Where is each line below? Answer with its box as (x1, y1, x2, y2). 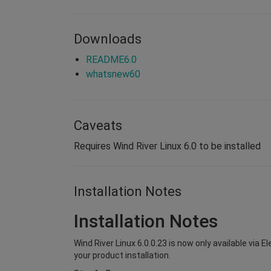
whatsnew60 (86, 68, 140, 80)
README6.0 (86, 53, 137, 65)
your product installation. (74, 250, 171, 260)
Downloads (74, 31, 142, 47)
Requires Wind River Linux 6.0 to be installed (74, 140, 261, 152)
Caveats (74, 117, 122, 133)
